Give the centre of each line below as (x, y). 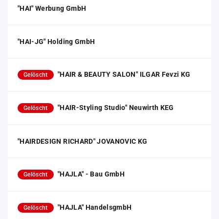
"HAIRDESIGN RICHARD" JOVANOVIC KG (83, 141)
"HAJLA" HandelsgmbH (95, 207)
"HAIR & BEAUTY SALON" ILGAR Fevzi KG (124, 74)
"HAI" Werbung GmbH (52, 8)
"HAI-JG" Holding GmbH (56, 42)
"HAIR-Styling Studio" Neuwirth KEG (116, 108)
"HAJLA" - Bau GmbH (91, 174)
